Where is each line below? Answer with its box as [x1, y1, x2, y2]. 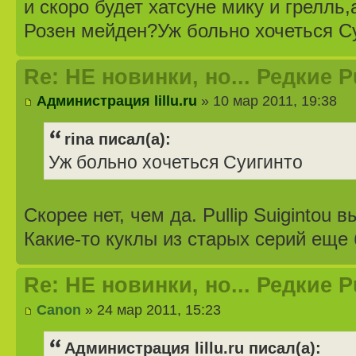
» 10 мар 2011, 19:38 [197, 92, 337, 110]
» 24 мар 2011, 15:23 [81, 300, 221, 318]
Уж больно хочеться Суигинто [48, 153, 303, 173]
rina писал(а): [64, 130, 171, 149]
